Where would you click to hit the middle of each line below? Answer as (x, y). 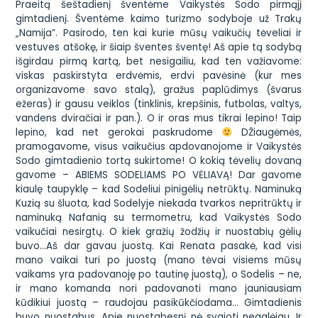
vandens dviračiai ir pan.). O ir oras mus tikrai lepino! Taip (159, 119)
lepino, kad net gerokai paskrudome (119, 133)
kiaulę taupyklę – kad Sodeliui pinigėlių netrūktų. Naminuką (159, 190)
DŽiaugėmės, (267, 133)
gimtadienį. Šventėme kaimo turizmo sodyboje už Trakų (159, 19)
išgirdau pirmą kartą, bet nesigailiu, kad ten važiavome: (159, 62)
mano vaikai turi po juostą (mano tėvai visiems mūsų (159, 261)
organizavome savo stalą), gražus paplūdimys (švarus (159, 90)
